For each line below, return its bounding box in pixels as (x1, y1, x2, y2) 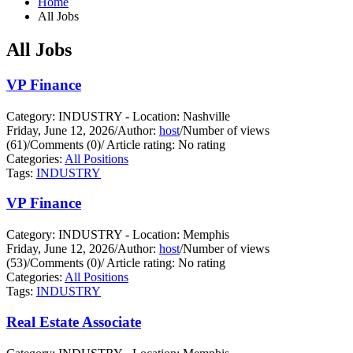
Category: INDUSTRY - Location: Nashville (6, 109, 230, 123)
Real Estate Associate (6, 314, 141, 331)
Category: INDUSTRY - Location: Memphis (6, 228, 229, 242)
